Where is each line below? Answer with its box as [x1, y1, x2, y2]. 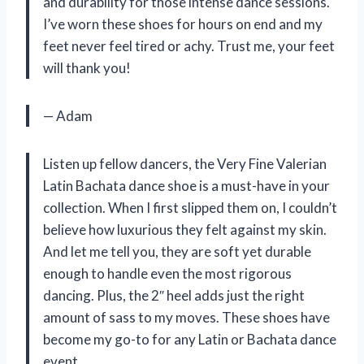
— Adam [43, 107, 93, 125]
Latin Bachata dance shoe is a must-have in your [43, 177, 330, 195]
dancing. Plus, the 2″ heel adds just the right [43, 287, 305, 305]
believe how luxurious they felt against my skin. [43, 221, 327, 239]
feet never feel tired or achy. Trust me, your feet [43, 37, 335, 55]
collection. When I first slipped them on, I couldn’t [43, 199, 337, 217]
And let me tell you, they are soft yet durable [43, 243, 311, 261]
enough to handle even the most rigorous [43, 265, 292, 283]
